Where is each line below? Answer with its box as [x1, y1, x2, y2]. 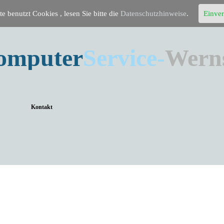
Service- [83, 44, 165, 71]
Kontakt [31, 103, 52, 110]
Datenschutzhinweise [120, 9, 186, 17]
